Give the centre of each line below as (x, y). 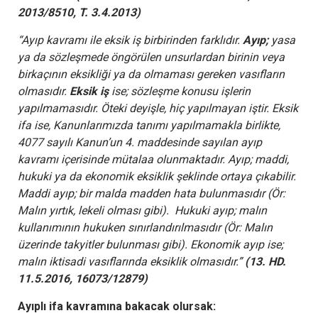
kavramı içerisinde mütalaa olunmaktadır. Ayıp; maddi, (153, 159)
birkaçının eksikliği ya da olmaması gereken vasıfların (151, 74)
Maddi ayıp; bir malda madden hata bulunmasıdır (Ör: (152, 193)
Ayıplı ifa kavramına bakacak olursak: (117, 306)
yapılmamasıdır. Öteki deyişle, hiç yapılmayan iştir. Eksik (158, 108)
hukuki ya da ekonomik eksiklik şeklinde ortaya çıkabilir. (158, 176)
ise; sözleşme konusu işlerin (180, 91)
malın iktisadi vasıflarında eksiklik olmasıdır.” (131, 261)
